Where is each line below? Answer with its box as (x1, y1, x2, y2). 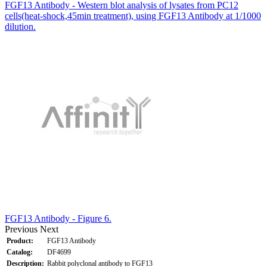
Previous (5, 223, 38, 234)
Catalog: (7, 247, 33, 256)
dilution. (5, 21, 36, 32)
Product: (7, 236, 33, 245)
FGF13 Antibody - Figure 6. (5, 213, 111, 223)
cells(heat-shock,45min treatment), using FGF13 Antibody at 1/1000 (5, 10, 261, 21)
